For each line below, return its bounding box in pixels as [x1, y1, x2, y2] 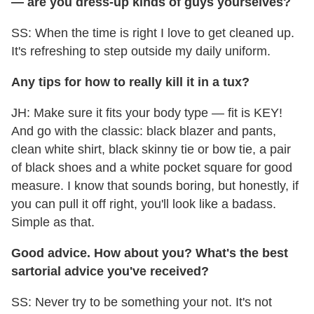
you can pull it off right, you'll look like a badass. [11, 197, 276, 212]
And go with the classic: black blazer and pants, [11, 124, 276, 139]
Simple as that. [11, 215, 95, 230]
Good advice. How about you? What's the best [11, 246, 288, 261]
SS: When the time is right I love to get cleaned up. [11, 26, 294, 41]
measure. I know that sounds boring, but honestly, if [11, 179, 299, 193]
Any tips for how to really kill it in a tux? [11, 75, 250, 90]
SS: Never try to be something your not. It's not [11, 295, 272, 310]
